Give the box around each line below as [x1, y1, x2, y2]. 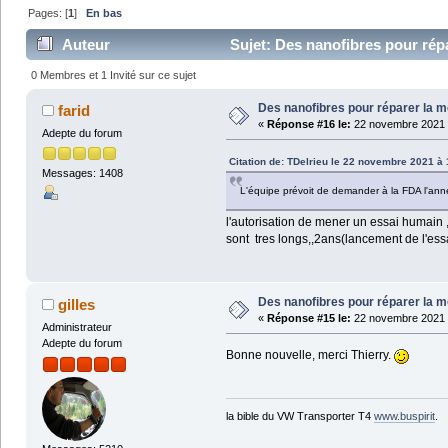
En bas [86, 7, 123, 20]
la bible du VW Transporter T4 [225, 410, 374, 423]
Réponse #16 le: [266, 117, 351, 130]
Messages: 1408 [41, 166, 123, 179]
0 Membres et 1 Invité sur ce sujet [31, 69, 197, 82]
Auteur [62, 36, 111, 54]
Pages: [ [28, 7, 69, 20]
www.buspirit [373, 410, 435, 423]
